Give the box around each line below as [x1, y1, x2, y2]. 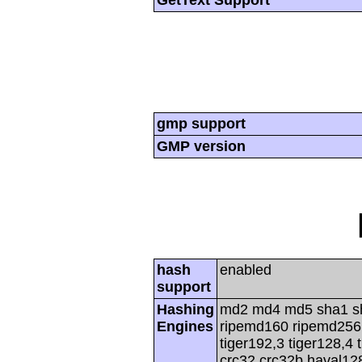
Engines [157, 318, 213, 335]
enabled [220, 262, 271, 279]
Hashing [157, 301, 214, 318]
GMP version [157, 138, 246, 155]
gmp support [157, 116, 246, 133]
